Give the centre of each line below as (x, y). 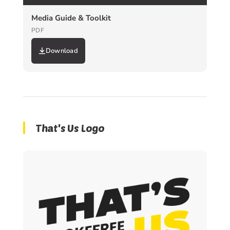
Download (62, 51)
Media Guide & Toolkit (71, 18)
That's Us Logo (70, 128)
